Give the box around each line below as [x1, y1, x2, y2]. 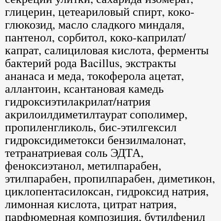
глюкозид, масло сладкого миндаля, [5, 16, 184, 32]
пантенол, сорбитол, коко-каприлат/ [5, 29, 186, 45]
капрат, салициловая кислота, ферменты [5, 42, 209, 58]
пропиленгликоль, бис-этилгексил [5, 119, 177, 135]
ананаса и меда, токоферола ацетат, [5, 68, 184, 83]
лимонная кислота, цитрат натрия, [5, 196, 177, 212]
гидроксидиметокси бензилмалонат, [5, 132, 186, 147]
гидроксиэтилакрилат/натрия [5, 93, 150, 109]
